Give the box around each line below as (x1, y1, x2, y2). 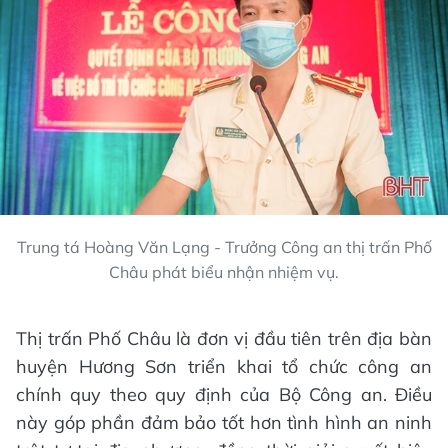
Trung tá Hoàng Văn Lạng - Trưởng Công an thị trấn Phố (16, 236, 432, 257)
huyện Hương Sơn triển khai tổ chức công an (16, 354, 432, 378)
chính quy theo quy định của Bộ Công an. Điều (16, 382, 432, 406)
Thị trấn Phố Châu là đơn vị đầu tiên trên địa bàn (16, 326, 432, 350)
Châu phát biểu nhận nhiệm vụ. (109, 261, 339, 282)
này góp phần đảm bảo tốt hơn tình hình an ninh (16, 410, 432, 434)
